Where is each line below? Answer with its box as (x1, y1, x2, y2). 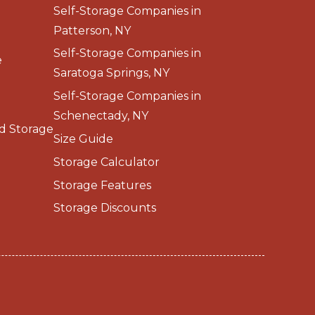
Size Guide (53, 131, 113, 146)
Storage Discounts (53, 201, 156, 215)
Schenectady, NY (53, 109, 148, 123)
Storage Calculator (53, 155, 160, 169)
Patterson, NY (53, 23, 131, 37)
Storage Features (53, 178, 151, 192)
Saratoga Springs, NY (53, 66, 169, 80)
